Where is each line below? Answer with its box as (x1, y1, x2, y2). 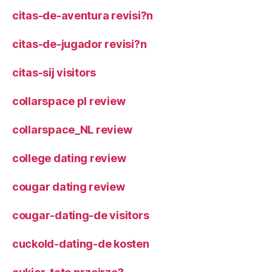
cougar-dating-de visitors (12, 208, 149, 222)
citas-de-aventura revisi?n (12, 8, 153, 22)
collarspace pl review (12, 94, 126, 107)
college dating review (12, 151, 126, 165)
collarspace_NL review (12, 123, 132, 136)
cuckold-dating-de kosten (12, 237, 149, 250)
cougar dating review (12, 180, 125, 193)
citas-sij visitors (12, 66, 97, 79)
